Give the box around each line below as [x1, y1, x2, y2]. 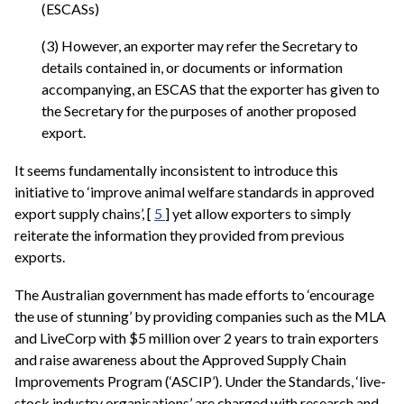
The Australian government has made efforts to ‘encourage [14, 285, 374, 303]
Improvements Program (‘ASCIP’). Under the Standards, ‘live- [14, 372, 386, 390]
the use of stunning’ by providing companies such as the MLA [14, 307, 386, 325]
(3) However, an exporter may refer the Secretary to [41, 37, 358, 55]
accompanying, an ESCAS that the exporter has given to [41, 80, 380, 98]
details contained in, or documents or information [41, 59, 343, 77]
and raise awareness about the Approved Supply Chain [14, 350, 346, 368]
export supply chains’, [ [14, 204, 154, 222]
